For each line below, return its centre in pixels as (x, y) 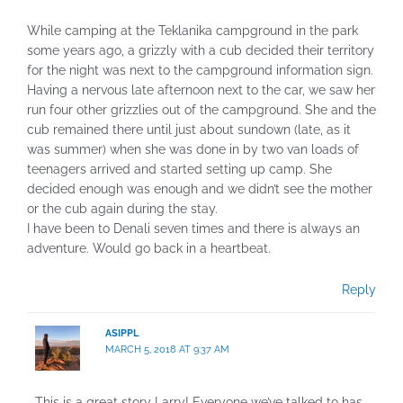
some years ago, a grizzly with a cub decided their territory (201, 51)
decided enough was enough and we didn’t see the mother (200, 189)
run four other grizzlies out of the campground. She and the (201, 110)
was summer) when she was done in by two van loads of (193, 150)
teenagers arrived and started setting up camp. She (179, 170)
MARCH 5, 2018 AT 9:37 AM (167, 349)
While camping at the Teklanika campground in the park (193, 31)
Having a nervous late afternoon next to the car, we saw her (201, 90)
